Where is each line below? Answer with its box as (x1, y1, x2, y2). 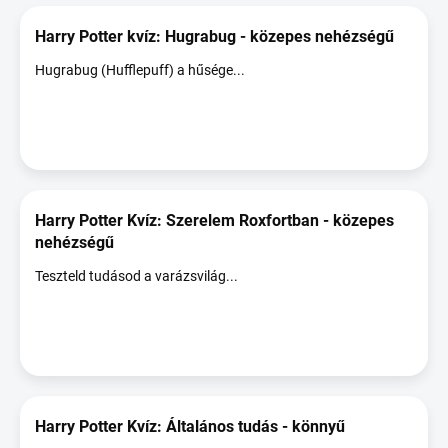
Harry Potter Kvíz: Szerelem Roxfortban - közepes (35, 211, 394, 230)
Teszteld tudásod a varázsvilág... (35, 268, 238, 284)
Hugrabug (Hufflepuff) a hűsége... (35, 62, 245, 78)
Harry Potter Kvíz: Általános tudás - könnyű (35, 417, 345, 436)
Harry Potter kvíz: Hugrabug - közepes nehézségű (35, 27, 394, 46)
